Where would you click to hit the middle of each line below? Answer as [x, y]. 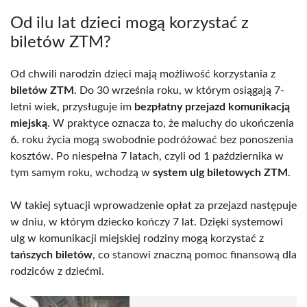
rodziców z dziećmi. [57, 271]
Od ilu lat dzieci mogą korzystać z [130, 23]
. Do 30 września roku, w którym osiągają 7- [179, 90]
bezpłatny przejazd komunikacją [212, 107]
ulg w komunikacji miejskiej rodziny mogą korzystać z [137, 238]
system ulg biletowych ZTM [220, 172]
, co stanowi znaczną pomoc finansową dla [195, 255]
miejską [29, 123]
